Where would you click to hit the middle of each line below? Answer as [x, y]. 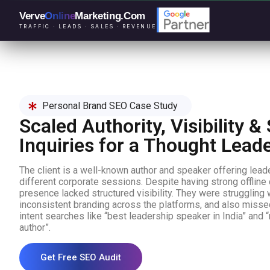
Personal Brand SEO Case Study [110, 106]
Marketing [98, 16]
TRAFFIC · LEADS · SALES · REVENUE [88, 27]
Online [60, 16]
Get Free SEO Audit [81, 257]
